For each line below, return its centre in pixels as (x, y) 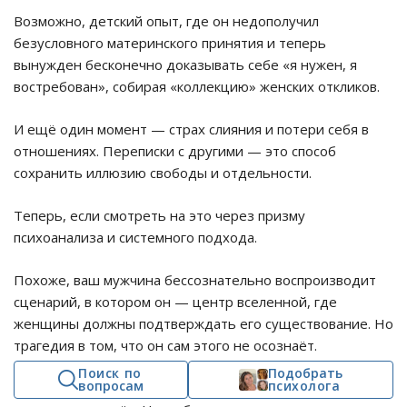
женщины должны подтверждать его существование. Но (203, 324)
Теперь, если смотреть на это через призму (159, 216)
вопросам (111, 385)
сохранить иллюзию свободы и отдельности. (163, 173)
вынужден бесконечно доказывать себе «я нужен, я (185, 65)
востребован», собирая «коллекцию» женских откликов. (197, 87)
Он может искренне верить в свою (130, 388)
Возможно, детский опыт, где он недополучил (166, 21)
